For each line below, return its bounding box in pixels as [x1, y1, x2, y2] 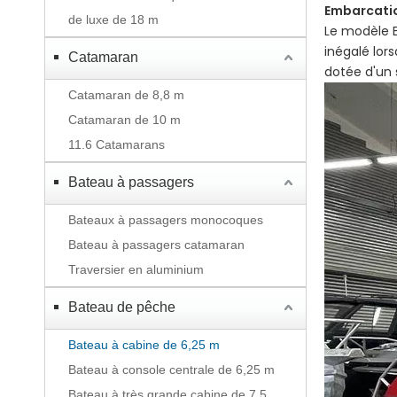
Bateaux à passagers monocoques [68, 213, 263, 227]
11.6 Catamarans [68, 137, 165, 152]
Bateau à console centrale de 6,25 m [68, 362, 275, 377]
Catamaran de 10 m [68, 113, 181, 127]
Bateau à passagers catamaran [68, 237, 245, 252]
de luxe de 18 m [68, 12, 159, 27]
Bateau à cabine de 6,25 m [68, 338, 220, 352]
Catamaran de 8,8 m [68, 88, 184, 102]
